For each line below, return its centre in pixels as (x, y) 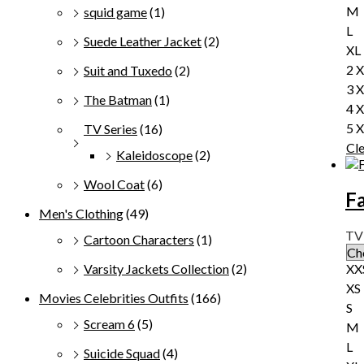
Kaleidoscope (154, 155)
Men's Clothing (81, 213)
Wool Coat (114, 184)
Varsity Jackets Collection (156, 269)
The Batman (118, 100)
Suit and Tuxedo (128, 70)
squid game (115, 12)
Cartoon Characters (139, 239)
